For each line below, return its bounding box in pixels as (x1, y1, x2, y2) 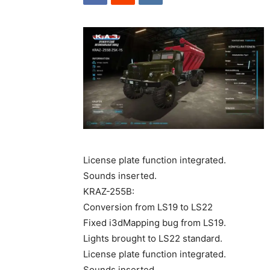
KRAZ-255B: (83, 186, 134, 197)
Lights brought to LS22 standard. (83, 233, 222, 244)
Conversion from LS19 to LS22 (83, 201, 213, 213)
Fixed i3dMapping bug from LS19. (83, 217, 226, 228)
